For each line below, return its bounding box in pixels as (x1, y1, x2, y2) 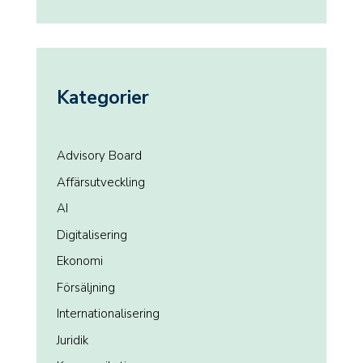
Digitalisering (56, 226, 127, 243)
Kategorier (56, 84, 149, 110)
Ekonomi (56, 253, 103, 270)
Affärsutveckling (56, 173, 145, 190)
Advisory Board (56, 147, 142, 164)
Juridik (56, 331, 88, 348)
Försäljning (56, 279, 115, 296)
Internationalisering (56, 305, 160, 322)
